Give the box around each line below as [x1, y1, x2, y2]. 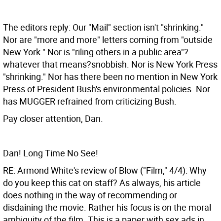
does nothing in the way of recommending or [3, 189, 177, 201]
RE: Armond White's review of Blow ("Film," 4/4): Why [3, 164, 207, 176]
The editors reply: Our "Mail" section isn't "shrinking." [3, 21, 204, 33]
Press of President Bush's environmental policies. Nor [3, 83, 210, 95]
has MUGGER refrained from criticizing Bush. [3, 95, 177, 107]
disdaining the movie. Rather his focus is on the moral [3, 201, 211, 213]
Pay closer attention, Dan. [3, 112, 103, 124]
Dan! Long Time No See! [3, 147, 98, 159]
